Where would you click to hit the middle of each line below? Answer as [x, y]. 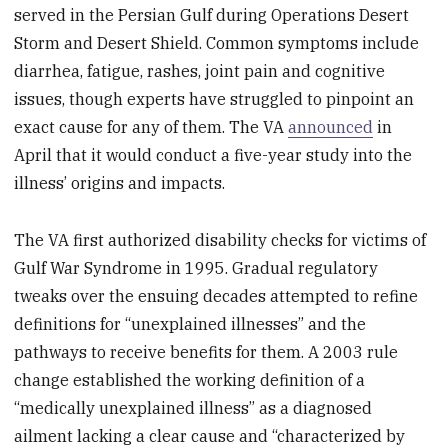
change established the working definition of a [190, 379]
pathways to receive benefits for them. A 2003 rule [206, 351]
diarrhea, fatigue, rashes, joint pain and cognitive [200, 70]
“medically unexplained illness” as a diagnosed [193, 407]
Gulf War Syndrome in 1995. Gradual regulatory [196, 267]
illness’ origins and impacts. [120, 182]
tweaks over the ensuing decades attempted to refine [216, 295]
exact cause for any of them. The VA [151, 126]
